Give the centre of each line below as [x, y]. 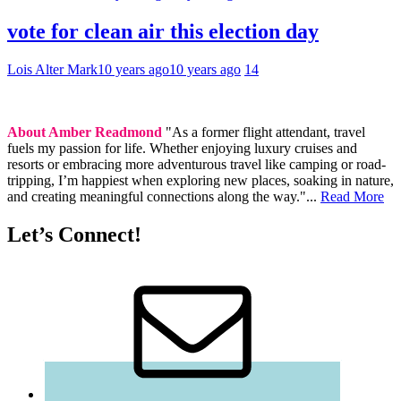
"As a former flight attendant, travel [265, 132]
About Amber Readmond [86, 132]
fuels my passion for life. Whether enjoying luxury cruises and [182, 149]
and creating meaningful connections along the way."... [164, 197]
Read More [352, 197]
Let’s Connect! [74, 235]
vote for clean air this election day [163, 32]
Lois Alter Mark [52, 70]
